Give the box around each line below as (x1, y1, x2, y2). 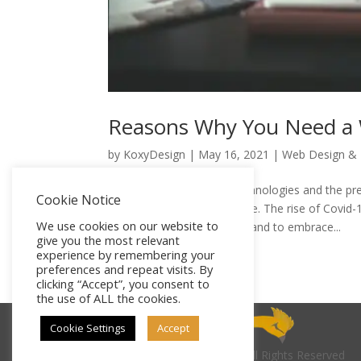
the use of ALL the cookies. (36, 290, 180, 306)
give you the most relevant (36, 232, 180, 248)
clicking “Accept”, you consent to (36, 276, 210, 292)
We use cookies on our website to (36, 218, 218, 234)
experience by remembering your (36, 247, 215, 263)
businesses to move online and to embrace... (108, 218, 342, 234)
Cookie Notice (36, 191, 121, 209)
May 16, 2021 (198, 146, 270, 162)
